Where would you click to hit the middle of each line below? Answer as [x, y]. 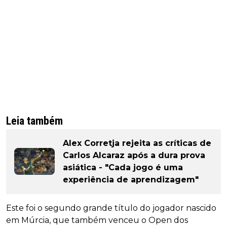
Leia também [34, 121]
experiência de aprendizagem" [131, 179]
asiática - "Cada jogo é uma [123, 167]
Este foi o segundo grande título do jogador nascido [111, 208]
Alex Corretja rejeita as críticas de [137, 143]
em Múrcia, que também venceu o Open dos [97, 220]
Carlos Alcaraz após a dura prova [134, 155]
